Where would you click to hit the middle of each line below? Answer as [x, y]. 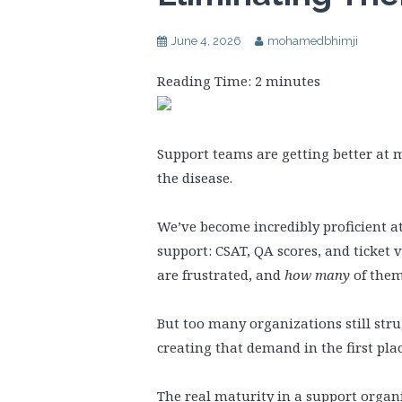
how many [317, 275]
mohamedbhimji [313, 41]
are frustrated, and [221, 275]
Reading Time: [206, 81]
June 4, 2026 [206, 41]
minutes [293, 81]
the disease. [195, 178]
